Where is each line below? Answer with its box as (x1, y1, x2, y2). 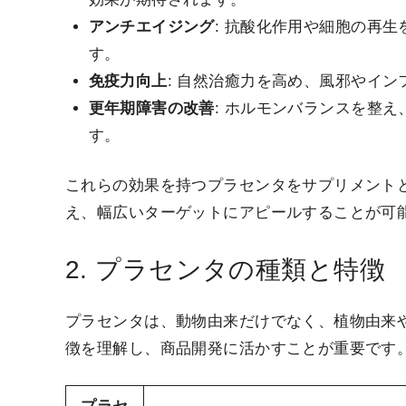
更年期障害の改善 (88, 99, 215, 117)
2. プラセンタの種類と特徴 (65, 255, 385, 284)
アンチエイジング (88, 17, 215, 35)
